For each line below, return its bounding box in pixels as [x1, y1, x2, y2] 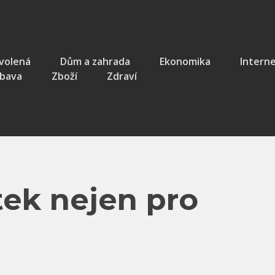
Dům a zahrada [60, 54, 130, 68]
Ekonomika [159, 54, 211, 68]
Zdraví [106, 69, 137, 83]
